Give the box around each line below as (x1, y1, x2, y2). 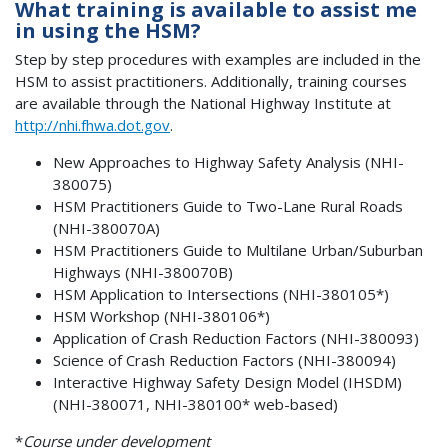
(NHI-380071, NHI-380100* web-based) (52, 394, 338, 415)
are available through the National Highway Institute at (15, 93, 391, 114)
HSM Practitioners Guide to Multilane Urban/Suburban (52, 240, 423, 261)
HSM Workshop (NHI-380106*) (52, 306, 270, 327)
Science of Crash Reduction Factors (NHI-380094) (52, 350, 396, 371)
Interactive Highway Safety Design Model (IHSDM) (52, 372, 402, 393)
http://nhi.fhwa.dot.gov (15, 115, 170, 136)
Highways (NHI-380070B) (52, 262, 233, 283)
